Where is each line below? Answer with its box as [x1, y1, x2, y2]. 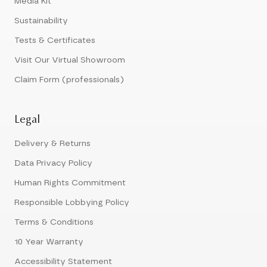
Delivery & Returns [14, 139, 91, 148]
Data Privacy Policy [14, 159, 92, 168]
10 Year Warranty [14, 238, 83, 247]
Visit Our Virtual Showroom [14, 56, 125, 65]
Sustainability [14, 17, 68, 26]
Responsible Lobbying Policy [14, 198, 129, 207]
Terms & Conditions [14, 218, 94, 227]
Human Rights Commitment [14, 179, 126, 188]
